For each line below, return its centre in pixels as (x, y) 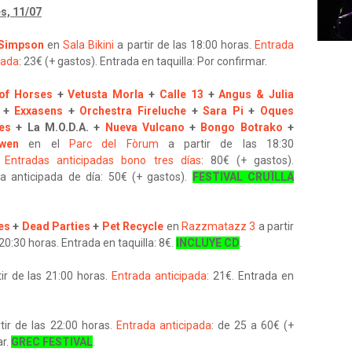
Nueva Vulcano (145, 127)
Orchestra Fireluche (133, 111)
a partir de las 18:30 (226, 144)
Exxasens (39, 111)
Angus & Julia (257, 94)
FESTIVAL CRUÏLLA (243, 177)
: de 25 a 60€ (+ (253, 325)
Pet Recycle (133, 226)
